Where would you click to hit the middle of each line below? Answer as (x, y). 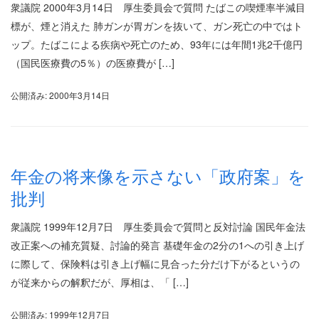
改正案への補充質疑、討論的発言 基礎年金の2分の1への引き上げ (157, 245)
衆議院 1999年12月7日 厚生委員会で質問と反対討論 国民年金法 (158, 226)
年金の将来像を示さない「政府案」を (158, 176)
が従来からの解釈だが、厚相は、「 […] (100, 282)
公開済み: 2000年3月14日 (60, 95)
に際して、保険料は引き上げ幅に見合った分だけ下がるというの (155, 263)
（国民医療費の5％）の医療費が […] (93, 63)
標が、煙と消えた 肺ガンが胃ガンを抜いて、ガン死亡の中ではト (157, 26)
